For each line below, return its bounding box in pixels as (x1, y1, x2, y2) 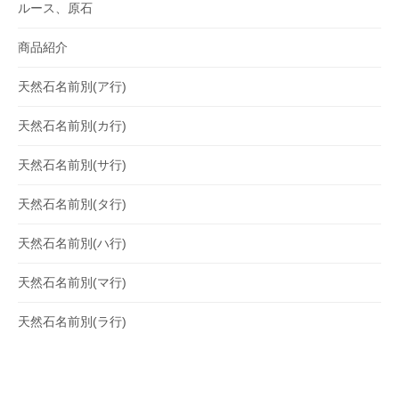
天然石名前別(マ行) (18, 275, 126, 290)
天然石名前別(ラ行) (18, 314, 126, 330)
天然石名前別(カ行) (18, 118, 126, 134)
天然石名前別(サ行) (18, 158, 126, 173)
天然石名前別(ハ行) (18, 236, 126, 251)
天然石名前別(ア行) (18, 79, 126, 94)
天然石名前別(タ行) (18, 197, 126, 212)
